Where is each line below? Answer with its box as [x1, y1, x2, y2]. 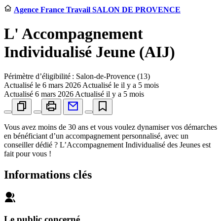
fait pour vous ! [4, 149, 51, 158]
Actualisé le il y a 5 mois [82, 80, 159, 89]
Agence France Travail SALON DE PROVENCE [14, 5, 181, 14]
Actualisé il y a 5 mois [75, 89, 144, 98]
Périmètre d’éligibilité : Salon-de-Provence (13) [4, 72, 150, 80]
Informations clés [4, 168, 92, 181]
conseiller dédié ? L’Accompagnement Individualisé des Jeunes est [4, 140, 211, 149]
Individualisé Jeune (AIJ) [4, 43, 175, 61]
